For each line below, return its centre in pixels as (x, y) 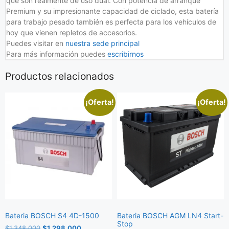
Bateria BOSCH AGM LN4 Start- (170, 215)
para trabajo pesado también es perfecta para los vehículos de (111, 22)
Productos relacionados (60, 76)
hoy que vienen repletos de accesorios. (72, 32)
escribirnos (127, 54)
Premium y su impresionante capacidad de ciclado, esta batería (112, 11)
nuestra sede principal (102, 43)
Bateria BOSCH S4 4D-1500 (52, 215)
